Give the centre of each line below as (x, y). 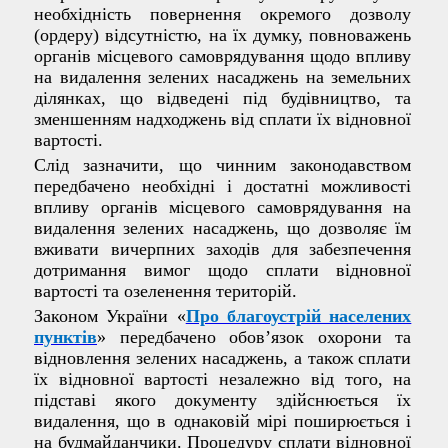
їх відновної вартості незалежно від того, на (223, 379)
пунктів (65, 337)
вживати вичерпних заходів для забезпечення (223, 249)
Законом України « (110, 316)
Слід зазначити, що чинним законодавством (223, 165)
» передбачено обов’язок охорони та (254, 337)
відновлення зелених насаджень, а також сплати (223, 358)
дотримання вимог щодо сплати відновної (223, 270)
